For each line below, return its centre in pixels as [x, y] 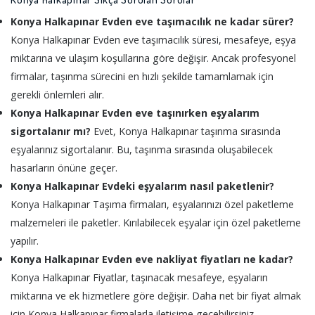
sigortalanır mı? [51, 131]
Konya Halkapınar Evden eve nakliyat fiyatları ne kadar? [152, 259]
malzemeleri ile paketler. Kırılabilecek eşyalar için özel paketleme [156, 222]
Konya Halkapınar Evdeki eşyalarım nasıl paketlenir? [142, 186]
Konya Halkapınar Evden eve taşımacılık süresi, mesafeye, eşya [153, 39]
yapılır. [25, 240]
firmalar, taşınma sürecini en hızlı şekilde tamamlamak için [142, 76]
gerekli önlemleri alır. [57, 94]
